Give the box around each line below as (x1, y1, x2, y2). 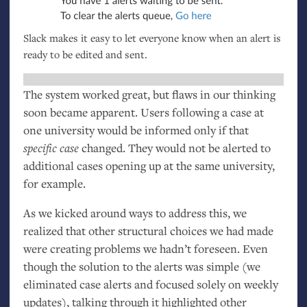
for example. (23, 175, 86, 191)
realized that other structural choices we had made (23, 223, 273, 239)
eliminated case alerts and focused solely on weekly (23, 276, 278, 293)
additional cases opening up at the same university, (23, 157, 275, 173)
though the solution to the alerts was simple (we (23, 258, 260, 275)
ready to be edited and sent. (23, 47, 147, 61)
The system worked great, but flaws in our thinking (23, 86, 275, 102)
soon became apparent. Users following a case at (23, 103, 264, 120)
